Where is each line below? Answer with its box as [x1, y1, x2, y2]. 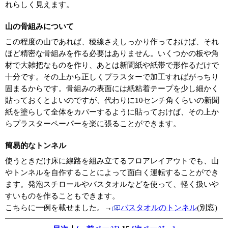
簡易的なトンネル [5, 141, 66, 150]
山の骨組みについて [5, 22, 74, 31]
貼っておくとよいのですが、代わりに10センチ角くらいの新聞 [5, 96, 219, 105]
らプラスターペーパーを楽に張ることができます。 [5, 120, 181, 128]
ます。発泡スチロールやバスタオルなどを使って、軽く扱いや [5, 180, 219, 189]
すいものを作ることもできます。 [5, 192, 120, 201]
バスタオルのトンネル [121, 204, 197, 212]
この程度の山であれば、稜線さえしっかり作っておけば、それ [5, 38, 219, 46]
